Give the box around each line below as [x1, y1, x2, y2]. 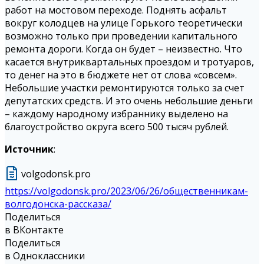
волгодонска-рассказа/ [5, 197, 111, 211]
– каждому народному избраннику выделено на [5, 107, 228, 121]
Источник [5, 143, 54, 156]
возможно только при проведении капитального [5, 29, 237, 43]
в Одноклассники [5, 249, 85, 263]
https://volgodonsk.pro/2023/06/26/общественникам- [5, 184, 248, 198]
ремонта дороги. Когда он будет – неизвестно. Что [5, 42, 242, 56]
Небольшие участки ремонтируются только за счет [5, 81, 245, 95]
